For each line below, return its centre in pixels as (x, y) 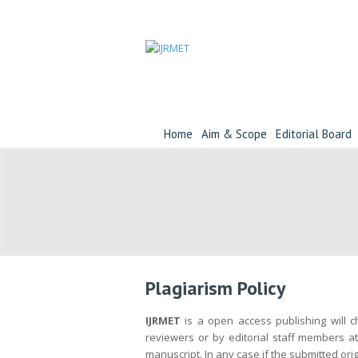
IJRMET (163, 320)
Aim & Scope (234, 134)
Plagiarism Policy (215, 288)
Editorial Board (314, 134)
